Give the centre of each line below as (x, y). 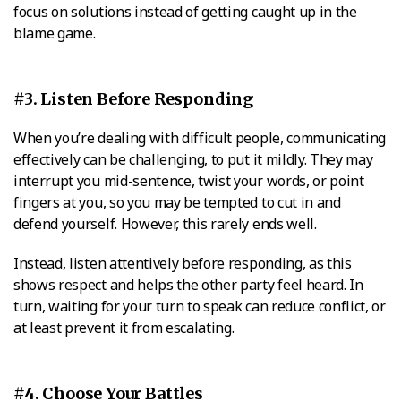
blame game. (55, 33)
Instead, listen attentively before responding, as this (183, 263)
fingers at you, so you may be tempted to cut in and (177, 202)
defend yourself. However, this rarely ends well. (165, 223)
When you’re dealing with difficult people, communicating (200, 137)
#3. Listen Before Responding (133, 98)
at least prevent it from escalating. (124, 327)
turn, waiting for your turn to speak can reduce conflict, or (200, 306)
